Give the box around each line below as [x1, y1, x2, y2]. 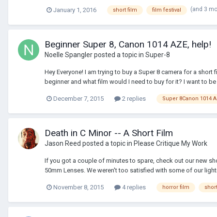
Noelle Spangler [45, 51, 93, 59]
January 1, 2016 [53, 6, 96, 14]
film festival [152, 7, 181, 14]
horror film [162, 184, 189, 190]
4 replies [121, 184, 146, 191]
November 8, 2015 [53, 184, 104, 191]
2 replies [121, 95, 146, 103]
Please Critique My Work [134, 139, 207, 148]
